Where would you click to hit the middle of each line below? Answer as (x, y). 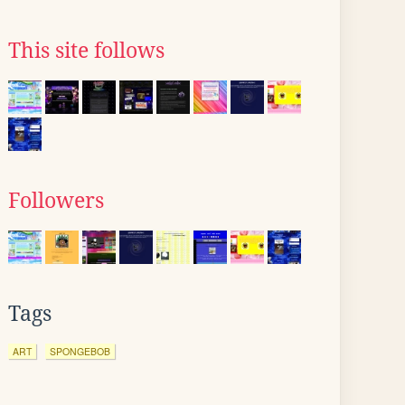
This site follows (86, 51)
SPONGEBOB (80, 351)
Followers (56, 201)
